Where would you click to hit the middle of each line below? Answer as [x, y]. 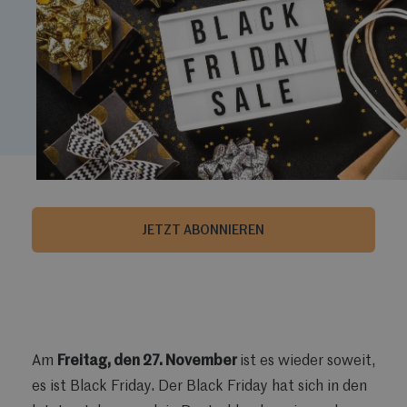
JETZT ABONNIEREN [203, 230]
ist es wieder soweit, [308, 361]
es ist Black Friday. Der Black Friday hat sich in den [199, 387]
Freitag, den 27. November [149, 361]
